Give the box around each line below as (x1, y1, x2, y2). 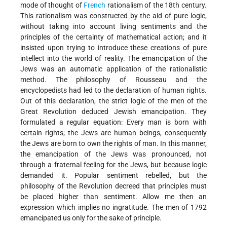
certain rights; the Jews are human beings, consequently (20, 128, 207, 137)
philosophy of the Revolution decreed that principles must (20, 181, 207, 190)
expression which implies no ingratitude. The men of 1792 (20, 203, 207, 211)
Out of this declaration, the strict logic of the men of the (20, 96, 207, 105)
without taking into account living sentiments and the (20, 22, 207, 30)
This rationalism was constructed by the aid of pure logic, (20, 11, 207, 20)
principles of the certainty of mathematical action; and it (20, 32, 207, 41)
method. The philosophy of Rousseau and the (20, 75, 207, 84)
